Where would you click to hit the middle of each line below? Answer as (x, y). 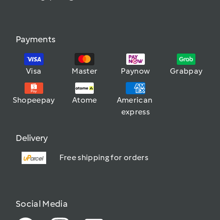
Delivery (32, 138)
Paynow (136, 71)
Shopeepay (34, 100)
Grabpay (186, 71)
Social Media (42, 204)
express (135, 112)
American (135, 100)
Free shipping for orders (104, 158)
